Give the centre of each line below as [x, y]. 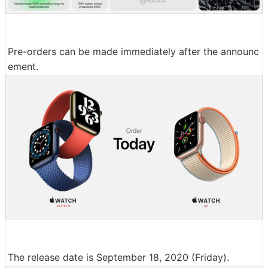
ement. [23, 66]
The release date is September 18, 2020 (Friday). [118, 258]
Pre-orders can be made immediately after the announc [133, 51]
